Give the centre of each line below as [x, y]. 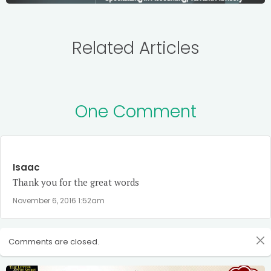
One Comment [135, 111]
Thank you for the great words [76, 182]
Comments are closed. [54, 242]
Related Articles [135, 48]
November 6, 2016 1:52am [59, 200]
